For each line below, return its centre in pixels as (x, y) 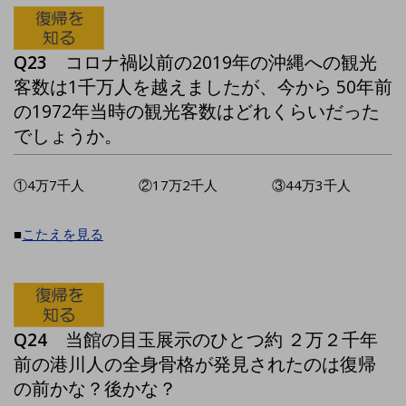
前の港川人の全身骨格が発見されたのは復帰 (195, 363)
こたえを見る (63, 234)
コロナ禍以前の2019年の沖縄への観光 (221, 63)
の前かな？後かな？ (95, 388)
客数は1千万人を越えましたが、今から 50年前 (203, 87)
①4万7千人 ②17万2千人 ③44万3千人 (182, 185)
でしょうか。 (68, 136)
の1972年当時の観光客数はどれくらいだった (197, 111)
